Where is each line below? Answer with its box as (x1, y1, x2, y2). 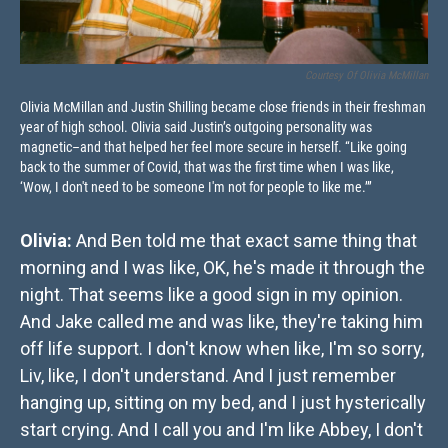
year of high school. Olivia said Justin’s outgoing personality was (20, 119, 372, 136)
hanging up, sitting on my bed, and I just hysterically (20, 392, 426, 414)
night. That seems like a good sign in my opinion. (20, 284, 403, 306)
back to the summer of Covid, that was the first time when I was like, (20, 159, 394, 176)
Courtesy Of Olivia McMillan (305, 69, 428, 83)
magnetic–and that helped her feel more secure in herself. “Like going (20, 139, 407, 156)
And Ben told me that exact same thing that (72, 230, 417, 252)
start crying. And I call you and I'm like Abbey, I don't (20, 419, 423, 441)
